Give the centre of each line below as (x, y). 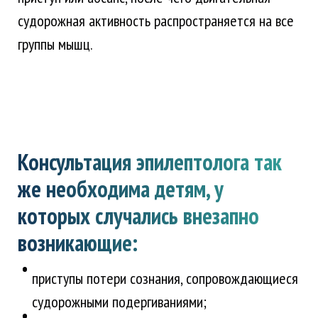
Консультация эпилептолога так (150, 162)
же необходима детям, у (121, 189)
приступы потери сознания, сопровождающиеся (165, 279)
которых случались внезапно (138, 216)
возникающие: (78, 243)
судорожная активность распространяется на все (156, 21)
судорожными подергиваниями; (119, 302)
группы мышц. (55, 44)
